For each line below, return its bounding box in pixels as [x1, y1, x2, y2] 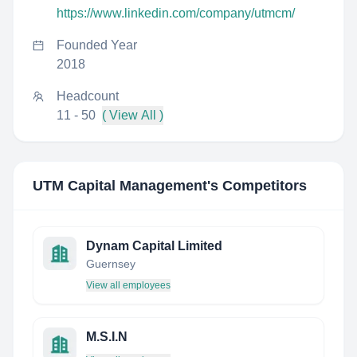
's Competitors [207, 178, 307, 194]
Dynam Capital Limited [86, 239, 222, 253]
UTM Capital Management [33, 178, 207, 194]
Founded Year [57, 38, 137, 52]
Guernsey [86, 257, 135, 270]
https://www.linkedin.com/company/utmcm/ [57, 6, 295, 20]
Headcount [57, 89, 119, 103]
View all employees [86, 280, 171, 291]
